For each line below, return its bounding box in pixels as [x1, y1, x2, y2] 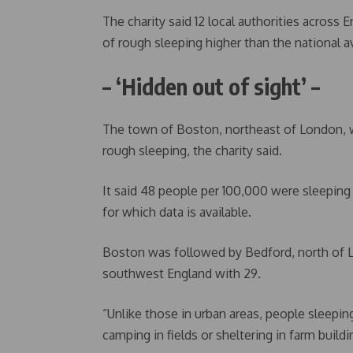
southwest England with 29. [102, 266, 261, 281]
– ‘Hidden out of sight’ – [102, 72, 320, 100]
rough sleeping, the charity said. [102, 143, 282, 158]
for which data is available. [102, 204, 251, 220]
